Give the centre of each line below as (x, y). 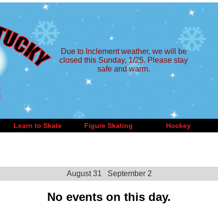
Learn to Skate (37, 126)
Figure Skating (109, 126)
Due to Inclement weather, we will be (124, 51)
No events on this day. (109, 197)
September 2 (129, 173)
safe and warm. (124, 69)
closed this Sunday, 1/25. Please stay (124, 60)
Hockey (178, 126)
